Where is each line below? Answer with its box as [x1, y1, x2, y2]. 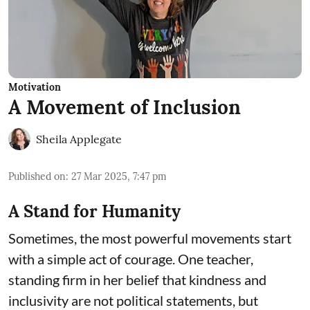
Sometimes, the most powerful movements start [8, 230, 291, 247]
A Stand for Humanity [8, 201, 181, 223]
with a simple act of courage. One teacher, [8, 250, 253, 268]
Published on [8, 170, 66, 183]
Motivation [8, 81, 61, 94]
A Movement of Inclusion [8, 95, 241, 120]
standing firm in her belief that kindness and [8, 271, 266, 289]
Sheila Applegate [36, 132, 122, 147]
